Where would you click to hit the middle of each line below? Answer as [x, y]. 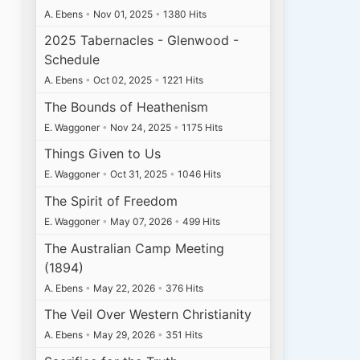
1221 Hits [182, 80]
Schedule [72, 60]
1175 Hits [201, 127]
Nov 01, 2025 [123, 14]
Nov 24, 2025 [141, 127]
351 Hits [183, 335]
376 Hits [184, 288]
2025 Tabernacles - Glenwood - [142, 41]
